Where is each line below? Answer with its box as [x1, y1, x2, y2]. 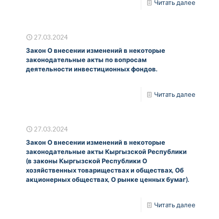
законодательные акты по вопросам [26, 55, 147, 64]
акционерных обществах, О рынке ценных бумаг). [26, 175, 189, 183]
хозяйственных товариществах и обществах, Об [26, 166, 184, 174]
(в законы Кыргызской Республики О [26, 156, 147, 165]
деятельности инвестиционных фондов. [26, 65, 157, 73]
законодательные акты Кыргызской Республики [26, 147, 187, 155]
